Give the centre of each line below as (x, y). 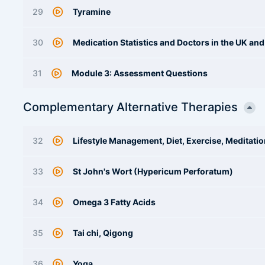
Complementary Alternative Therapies (130, 107)
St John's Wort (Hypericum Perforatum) (153, 171)
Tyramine (92, 12)
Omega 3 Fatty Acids (114, 202)
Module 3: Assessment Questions (140, 73)
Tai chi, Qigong (103, 233)
